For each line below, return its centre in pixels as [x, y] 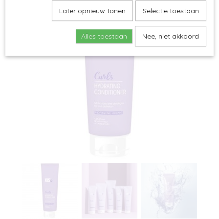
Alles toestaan [104, 36]
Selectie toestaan [171, 11]
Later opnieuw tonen [92, 11]
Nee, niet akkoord [170, 36]
